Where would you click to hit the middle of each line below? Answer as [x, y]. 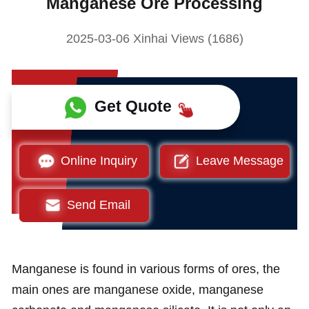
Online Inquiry [99, 161]
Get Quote [133, 106]
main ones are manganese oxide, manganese [137, 289]
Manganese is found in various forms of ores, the [146, 269]
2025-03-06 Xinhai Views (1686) [154, 39]
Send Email [99, 205]
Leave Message [239, 161]
